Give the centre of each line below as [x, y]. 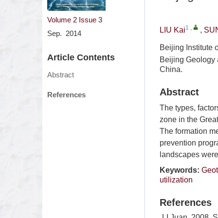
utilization [176, 180]
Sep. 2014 [64, 33]
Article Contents [81, 57]
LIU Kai [173, 30]
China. [171, 69]
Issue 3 [91, 19]
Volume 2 [62, 19]
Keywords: [180, 170]
